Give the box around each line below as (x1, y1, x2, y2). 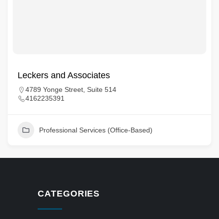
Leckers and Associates (18, 70, 110, 80)
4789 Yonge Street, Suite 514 (25, 86, 116, 93)
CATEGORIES (38, 189, 100, 198)
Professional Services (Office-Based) (39, 126, 153, 134)
